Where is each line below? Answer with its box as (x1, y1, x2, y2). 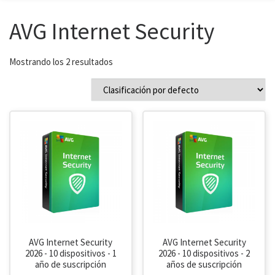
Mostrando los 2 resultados (9, 56, 113, 68)
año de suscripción (35, 258, 107, 271)
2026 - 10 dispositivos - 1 (25, 247, 117, 260)
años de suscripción (166, 258, 242, 271)
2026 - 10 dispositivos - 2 (158, 247, 250, 260)
